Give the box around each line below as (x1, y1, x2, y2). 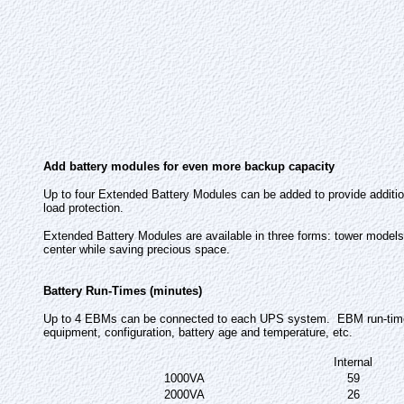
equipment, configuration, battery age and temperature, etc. (43, 326, 353, 339)
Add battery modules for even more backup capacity (43, 160, 335, 173)
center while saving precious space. (43, 243, 230, 256)
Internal (334, 355, 372, 369)
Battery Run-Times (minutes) (43, 284, 202, 298)
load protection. (43, 201, 124, 215)
